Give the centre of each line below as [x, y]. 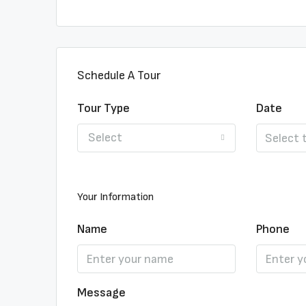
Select [105, 138]
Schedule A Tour [119, 75]
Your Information [115, 197]
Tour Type [103, 108]
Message [101, 293]
